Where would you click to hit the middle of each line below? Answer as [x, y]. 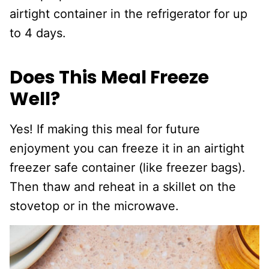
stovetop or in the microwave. [94, 206]
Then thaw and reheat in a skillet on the [123, 187]
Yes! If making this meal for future [105, 129]
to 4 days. [38, 33]
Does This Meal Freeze [109, 78]
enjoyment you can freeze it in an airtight [127, 149]
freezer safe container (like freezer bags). [128, 168]
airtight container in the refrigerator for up [128, 14]
